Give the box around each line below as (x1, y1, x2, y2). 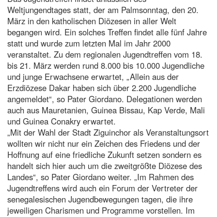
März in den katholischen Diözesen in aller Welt (7, 15, 176, 27)
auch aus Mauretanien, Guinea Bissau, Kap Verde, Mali (7, 104, 205, 116)
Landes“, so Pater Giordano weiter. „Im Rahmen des (7, 170, 194, 183)
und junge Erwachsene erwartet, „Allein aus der (7, 70, 179, 82)
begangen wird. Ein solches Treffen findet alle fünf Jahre (7, 26, 207, 38)
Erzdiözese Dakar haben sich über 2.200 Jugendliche (7, 81, 196, 93)
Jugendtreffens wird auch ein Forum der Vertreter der (7, 182, 198, 194)
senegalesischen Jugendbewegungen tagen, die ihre (7, 193, 193, 205)
